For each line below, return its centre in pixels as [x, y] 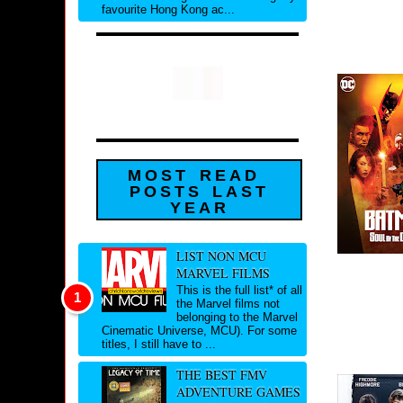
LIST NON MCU [221, 255]
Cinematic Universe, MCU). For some [199, 331]
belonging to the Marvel [237, 318]
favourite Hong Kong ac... [168, 10]
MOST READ [194, 176]
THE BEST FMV [221, 375]
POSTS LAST [199, 192]
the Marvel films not [228, 304]
